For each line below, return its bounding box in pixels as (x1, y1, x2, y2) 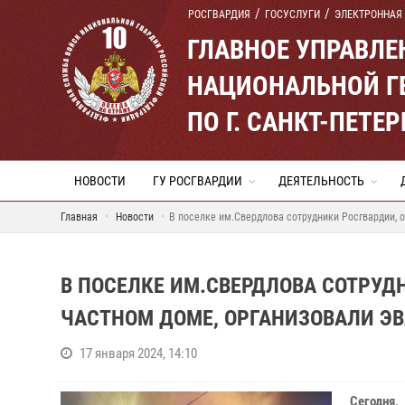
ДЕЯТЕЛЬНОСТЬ (278, 174, 364, 188)
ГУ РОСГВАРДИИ (153, 174, 242, 188)
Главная (61, 211, 98, 223)
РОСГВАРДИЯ (188, 8, 250, 21)
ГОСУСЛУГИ (265, 8, 320, 21)
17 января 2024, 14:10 (80, 345, 197, 362)
